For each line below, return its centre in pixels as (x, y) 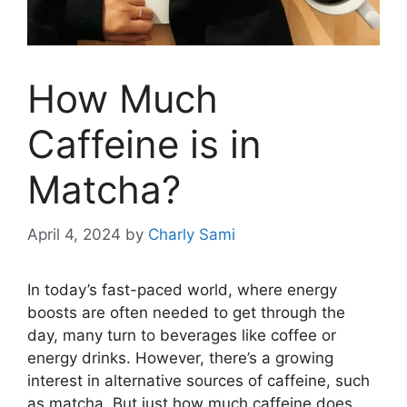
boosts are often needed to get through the (186, 312)
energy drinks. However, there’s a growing (180, 357)
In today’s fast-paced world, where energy (182, 289)
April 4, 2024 (74, 234)
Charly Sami (192, 234)
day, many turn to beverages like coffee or (182, 335)
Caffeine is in (144, 144)
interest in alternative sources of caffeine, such (199, 380)
